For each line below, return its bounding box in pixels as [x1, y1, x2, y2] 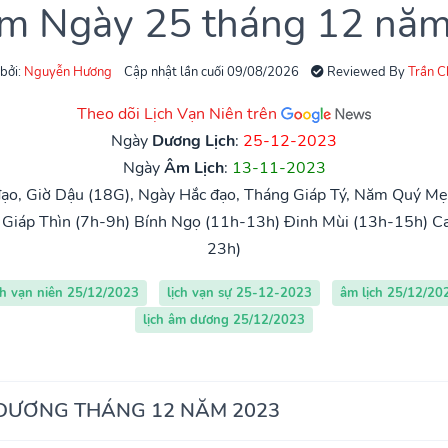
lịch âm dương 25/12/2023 [143, 310, 305, 329]
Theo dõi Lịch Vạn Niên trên [77, 102, 281, 125]
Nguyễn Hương [24, 62, 112, 81]
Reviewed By [324, 62, 408, 81]
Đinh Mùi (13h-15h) [283, 210, 428, 233]
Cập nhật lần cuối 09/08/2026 [124, 62, 299, 81]
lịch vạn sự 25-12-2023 [166, 283, 312, 302]
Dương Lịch [152, 129, 235, 152]
